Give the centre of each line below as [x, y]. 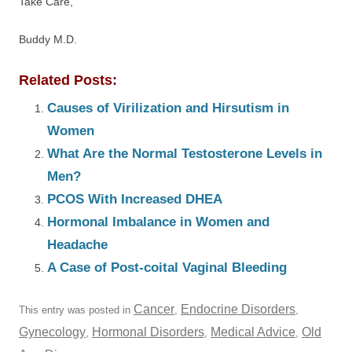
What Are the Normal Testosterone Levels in [185, 154]
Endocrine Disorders [238, 309]
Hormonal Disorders [148, 332]
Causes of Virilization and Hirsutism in [168, 108]
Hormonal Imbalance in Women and [158, 222]
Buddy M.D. [48, 39]
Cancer [154, 309]
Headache [77, 245]
